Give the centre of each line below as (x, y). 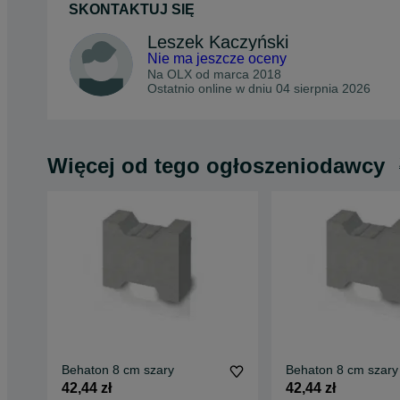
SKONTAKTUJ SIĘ (132, 10)
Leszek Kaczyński (218, 42)
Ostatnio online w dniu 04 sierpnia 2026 (259, 89)
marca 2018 (247, 75)
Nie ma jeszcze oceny (217, 59)
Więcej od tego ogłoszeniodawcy (216, 165)
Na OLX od (180, 75)
